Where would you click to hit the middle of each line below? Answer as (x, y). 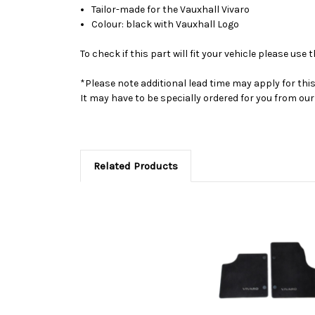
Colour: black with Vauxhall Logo (166, 24)
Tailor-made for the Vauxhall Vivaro (171, 9)
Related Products (135, 166)
